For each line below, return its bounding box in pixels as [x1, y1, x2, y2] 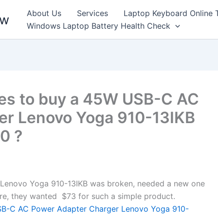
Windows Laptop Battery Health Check [27, 21, 170, 31]
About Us [27, 8, 61, 18]
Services [77, 8, 108, 18]
